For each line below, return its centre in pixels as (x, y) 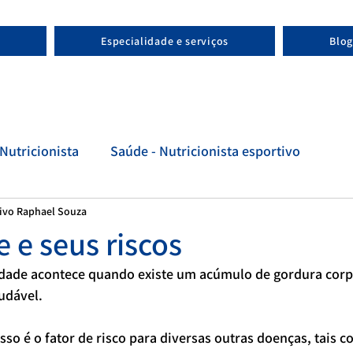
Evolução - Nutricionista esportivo (157, 214)
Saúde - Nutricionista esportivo (205, 150)
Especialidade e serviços (165, 41)
